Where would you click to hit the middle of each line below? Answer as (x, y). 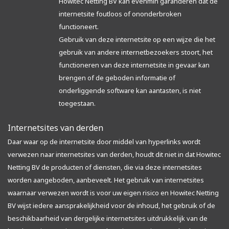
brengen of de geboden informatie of (117, 78)
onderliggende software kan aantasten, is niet (130, 90)
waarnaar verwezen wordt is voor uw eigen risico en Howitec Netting (113, 193)
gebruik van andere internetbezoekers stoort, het (136, 52)
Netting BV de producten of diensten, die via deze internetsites (105, 167)
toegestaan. (77, 103)
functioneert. (79, 27)
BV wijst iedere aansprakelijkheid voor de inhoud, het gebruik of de (111, 205)
